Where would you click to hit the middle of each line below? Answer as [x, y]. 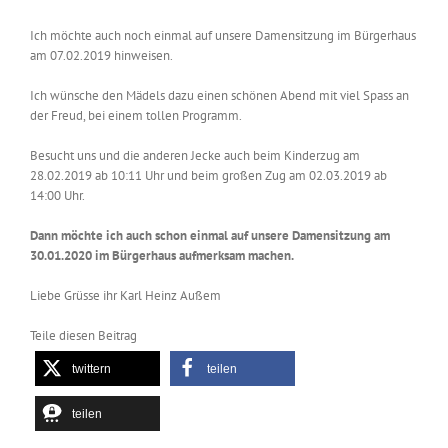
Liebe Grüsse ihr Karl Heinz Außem [125, 296]
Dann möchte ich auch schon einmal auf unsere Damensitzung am [210, 236]
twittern [91, 369]
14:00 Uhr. [57, 196]
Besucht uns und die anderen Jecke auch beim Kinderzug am [195, 156]
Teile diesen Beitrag [83, 336]
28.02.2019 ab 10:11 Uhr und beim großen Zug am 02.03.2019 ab [208, 176]
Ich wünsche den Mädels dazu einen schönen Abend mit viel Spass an [219, 96]
